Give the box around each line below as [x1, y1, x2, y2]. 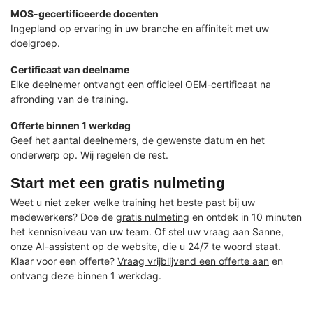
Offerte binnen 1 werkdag [10, 119, 131, 131]
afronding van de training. [10, 92, 129, 105]
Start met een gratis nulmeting [10, 174, 225, 191]
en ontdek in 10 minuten [189, 210, 302, 223]
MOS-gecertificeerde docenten [10, 8, 159, 20]
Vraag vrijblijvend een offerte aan [117, 254, 269, 267]
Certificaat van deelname [10, 63, 129, 75]
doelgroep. [10, 37, 60, 50]
